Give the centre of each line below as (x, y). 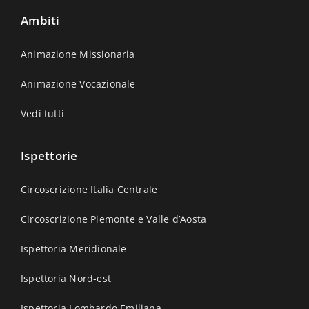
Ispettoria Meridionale (74, 248)
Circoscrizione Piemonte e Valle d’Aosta (114, 219)
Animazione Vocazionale (78, 83)
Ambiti (40, 20)
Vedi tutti (43, 113)
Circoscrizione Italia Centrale (89, 189)
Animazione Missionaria (78, 54)
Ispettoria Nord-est (66, 278)
